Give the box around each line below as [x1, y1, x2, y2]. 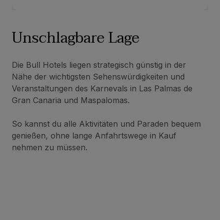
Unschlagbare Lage [12, 26, 139, 51]
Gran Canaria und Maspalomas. [12, 95, 130, 106]
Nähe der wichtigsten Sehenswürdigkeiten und [12, 72, 185, 82]
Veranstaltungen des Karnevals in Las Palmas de [12, 83, 192, 94]
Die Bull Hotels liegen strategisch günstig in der [12, 60, 186, 70]
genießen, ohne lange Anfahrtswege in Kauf [12, 131, 176, 141]
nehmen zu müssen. [12, 142, 87, 153]
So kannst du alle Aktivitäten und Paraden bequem [12, 119, 201, 129]
